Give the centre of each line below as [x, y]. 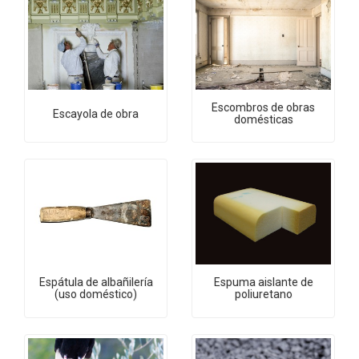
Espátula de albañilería [96, 282]
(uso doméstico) [96, 294]
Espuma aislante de [263, 282]
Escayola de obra [96, 113]
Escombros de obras [263, 107]
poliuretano [263, 294]
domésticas [263, 119]
